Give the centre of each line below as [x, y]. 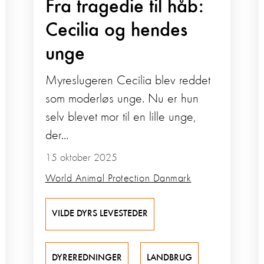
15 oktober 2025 [81, 158]
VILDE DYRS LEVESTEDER [100, 214]
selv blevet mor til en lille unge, [120, 118]
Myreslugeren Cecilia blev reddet [128, 81]
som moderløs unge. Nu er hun [122, 99]
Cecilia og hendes [116, 31]
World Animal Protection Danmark [118, 179]
